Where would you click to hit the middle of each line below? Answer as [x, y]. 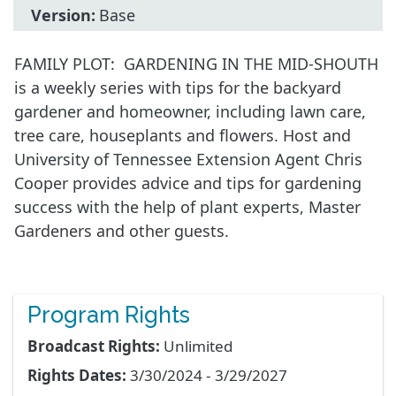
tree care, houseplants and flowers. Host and [183, 136]
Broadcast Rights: [94, 346]
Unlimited [198, 346]
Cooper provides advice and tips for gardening [188, 183]
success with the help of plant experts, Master [187, 207]
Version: [63, 15]
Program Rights [109, 315]
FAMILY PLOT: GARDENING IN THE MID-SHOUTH [196, 64]
